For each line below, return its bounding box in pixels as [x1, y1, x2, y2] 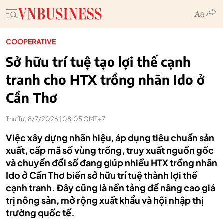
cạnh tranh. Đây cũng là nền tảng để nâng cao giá [6, 182, 215, 193]
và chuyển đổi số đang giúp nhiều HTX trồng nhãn [6, 157, 217, 168]
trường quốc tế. [6, 207, 75, 218]
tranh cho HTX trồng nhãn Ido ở [6, 71, 205, 88]
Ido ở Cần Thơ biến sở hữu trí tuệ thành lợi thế [6, 169, 197, 181]
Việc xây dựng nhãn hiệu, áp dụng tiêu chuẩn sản [6, 132, 214, 143]
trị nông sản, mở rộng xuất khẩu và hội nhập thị [6, 194, 204, 206]
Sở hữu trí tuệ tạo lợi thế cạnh [6, 53, 191, 70]
